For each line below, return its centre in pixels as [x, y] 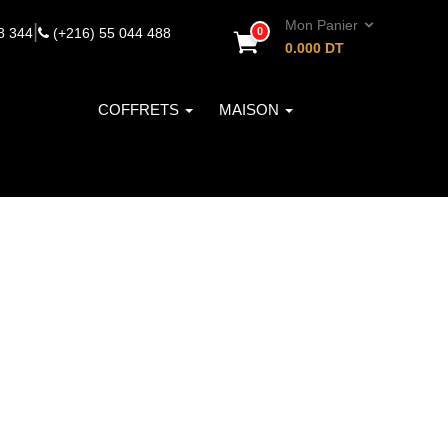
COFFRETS [140, 109]
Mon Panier [323, 25]
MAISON [251, 109]
